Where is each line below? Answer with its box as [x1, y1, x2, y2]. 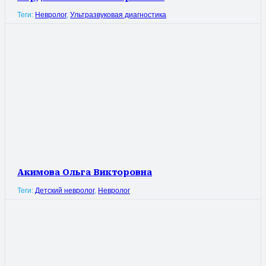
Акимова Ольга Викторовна [17, 167, 152, 178]
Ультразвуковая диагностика [70, 11, 166, 20]
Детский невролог [35, 186, 94, 195]
